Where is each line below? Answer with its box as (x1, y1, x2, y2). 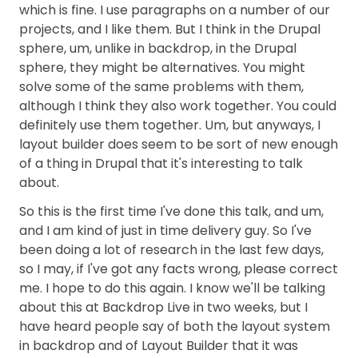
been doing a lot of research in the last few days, (19, 241, 324, 259)
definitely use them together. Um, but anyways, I (19, 116, 320, 134)
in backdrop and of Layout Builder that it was (19, 336, 298, 355)
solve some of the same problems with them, (19, 78, 304, 96)
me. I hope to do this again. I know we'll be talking (19, 279, 325, 297)
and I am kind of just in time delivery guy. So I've (19, 221, 312, 240)
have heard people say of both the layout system (19, 317, 330, 336)
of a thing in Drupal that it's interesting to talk (19, 154, 303, 173)
